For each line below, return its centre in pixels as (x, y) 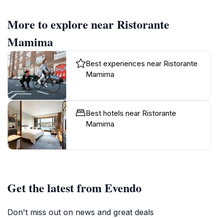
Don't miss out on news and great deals (81, 212)
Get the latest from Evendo (74, 187)
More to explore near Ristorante (88, 24)
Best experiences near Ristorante (142, 63)
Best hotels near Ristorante (131, 113)
